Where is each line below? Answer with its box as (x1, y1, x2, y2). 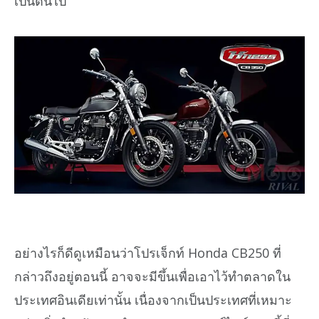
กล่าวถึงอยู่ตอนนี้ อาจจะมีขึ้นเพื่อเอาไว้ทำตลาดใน (14, 267, 291, 285)
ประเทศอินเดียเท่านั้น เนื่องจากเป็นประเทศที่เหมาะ (14, 291, 292, 308)
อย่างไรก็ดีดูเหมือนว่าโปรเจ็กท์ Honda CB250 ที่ (14, 244, 281, 261)
